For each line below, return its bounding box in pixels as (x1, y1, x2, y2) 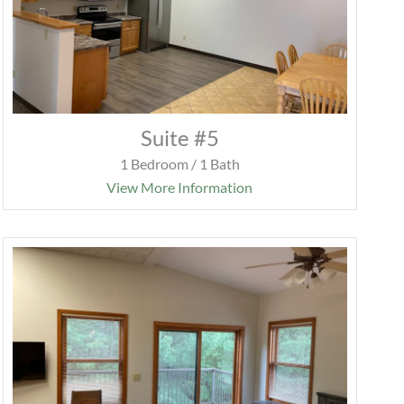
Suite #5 (140, 124, 219, 151)
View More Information (106, 179, 253, 197)
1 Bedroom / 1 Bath (119, 155, 240, 173)
